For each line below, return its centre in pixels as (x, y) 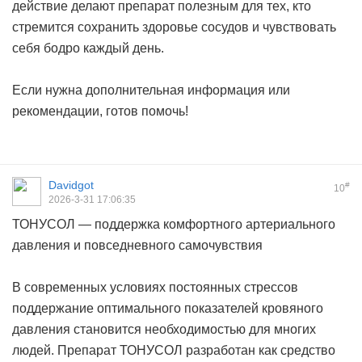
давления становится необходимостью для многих (164, 330)
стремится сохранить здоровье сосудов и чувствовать (174, 27)
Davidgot (71, 185)
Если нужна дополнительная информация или (151, 90)
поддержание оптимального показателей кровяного (168, 309)
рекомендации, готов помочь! (100, 112)
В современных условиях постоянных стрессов (155, 288)
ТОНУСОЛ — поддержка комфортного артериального (174, 225)
